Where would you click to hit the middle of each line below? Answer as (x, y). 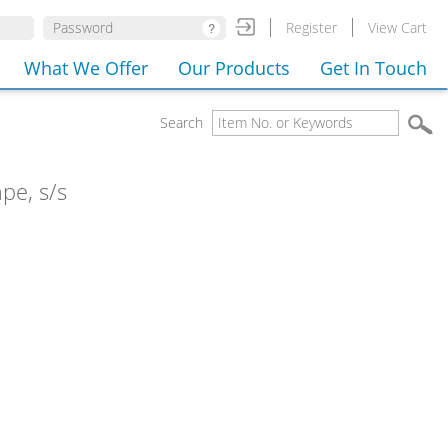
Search (183, 122)
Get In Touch (373, 68)
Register (311, 27)
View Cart (397, 27)
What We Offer (86, 68)
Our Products (234, 68)
